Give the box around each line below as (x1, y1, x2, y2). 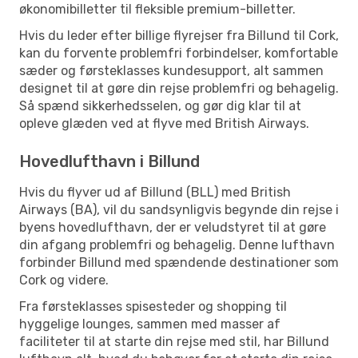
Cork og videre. (19, 272, 109, 288)
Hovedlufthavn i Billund (19, 151, 200, 171)
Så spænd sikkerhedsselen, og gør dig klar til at (19, 97, 301, 113)
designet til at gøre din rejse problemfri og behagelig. (19, 80, 339, 96)
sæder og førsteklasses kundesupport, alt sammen (19, 62, 324, 78)
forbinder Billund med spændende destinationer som (19, 254, 339, 270)
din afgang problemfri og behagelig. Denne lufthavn (19, 237, 335, 253)
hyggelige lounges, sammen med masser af (19, 316, 280, 332)
